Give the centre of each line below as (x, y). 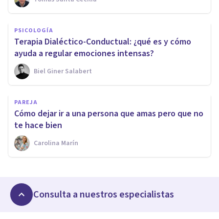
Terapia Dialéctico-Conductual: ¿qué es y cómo (103, 42)
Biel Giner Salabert (63, 71)
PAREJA (26, 102)
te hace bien (38, 125)
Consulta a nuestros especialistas (104, 194)
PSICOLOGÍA (34, 30)
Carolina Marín (56, 143)
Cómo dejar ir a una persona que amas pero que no (109, 113)
